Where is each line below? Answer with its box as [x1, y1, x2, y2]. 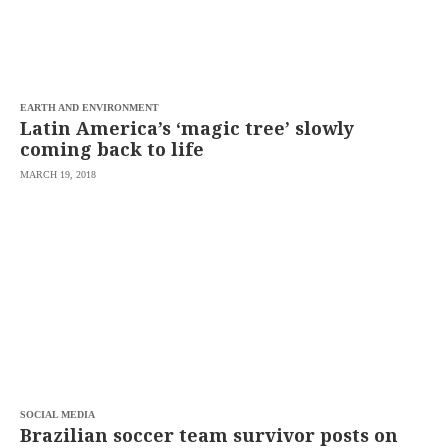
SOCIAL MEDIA [20, 409, 96, 420]
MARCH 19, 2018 [20, 169, 97, 180]
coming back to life [20, 137, 205, 161]
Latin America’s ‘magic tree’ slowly [20, 116, 355, 140]
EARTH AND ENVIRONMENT [20, 102, 160, 113]
